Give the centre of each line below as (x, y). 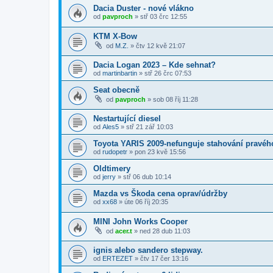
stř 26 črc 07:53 (168, 73)
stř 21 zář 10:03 (150, 126)
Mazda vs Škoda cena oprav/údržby (160, 193)
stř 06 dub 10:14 (147, 176)
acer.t (124, 231)
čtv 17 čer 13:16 (164, 258)
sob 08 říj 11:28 (175, 100)
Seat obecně (116, 90)
